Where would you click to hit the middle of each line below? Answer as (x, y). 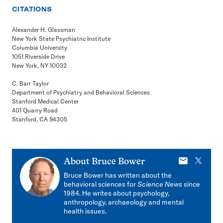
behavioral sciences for (101, 184)
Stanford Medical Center (45, 101)
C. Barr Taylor (30, 83)
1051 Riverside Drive (38, 56)
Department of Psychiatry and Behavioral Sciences (81, 92)
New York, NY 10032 (39, 65)
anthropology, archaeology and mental (124, 202)
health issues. (85, 211)
